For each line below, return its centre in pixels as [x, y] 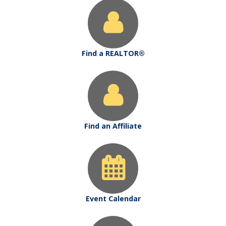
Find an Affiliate [113, 126]
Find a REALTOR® [113, 53]
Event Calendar [113, 199]
